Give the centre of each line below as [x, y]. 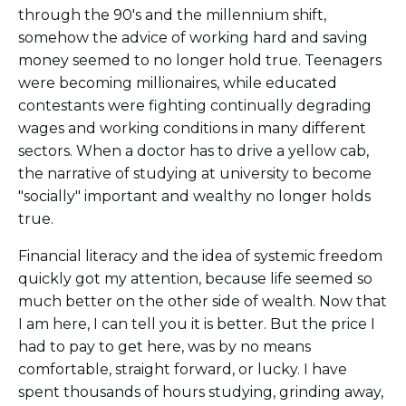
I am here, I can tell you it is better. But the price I [197, 324]
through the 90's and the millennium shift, [172, 15]
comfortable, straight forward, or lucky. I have [183, 370]
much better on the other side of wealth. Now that [203, 302]
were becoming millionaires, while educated [178, 83]
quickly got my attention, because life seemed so [195, 279]
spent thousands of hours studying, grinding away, [201, 392]
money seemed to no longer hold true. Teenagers [200, 61]
